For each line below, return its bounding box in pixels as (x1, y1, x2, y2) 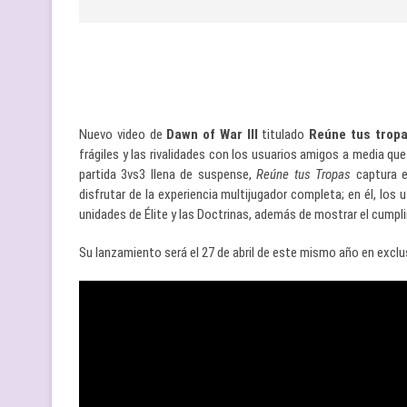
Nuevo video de (79, 126, 167, 143)
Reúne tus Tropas (256, 166, 356, 183)
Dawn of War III (166, 126, 258, 143)
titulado (257, 126, 310, 143)
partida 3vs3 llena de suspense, (79, 166, 257, 183)
